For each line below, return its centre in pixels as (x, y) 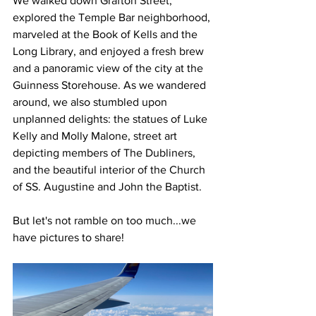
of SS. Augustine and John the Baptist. (107, 187)
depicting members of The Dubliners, (105, 153)
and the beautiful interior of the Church (110, 170)
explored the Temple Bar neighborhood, (113, 18)
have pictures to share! (68, 238)
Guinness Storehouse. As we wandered (111, 85)
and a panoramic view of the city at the (109, 68)
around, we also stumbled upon (91, 102)
